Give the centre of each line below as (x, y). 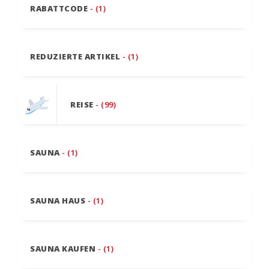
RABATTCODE (59, 9)
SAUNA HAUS (58, 201)
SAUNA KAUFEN (63, 249)
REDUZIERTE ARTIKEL (75, 57)
